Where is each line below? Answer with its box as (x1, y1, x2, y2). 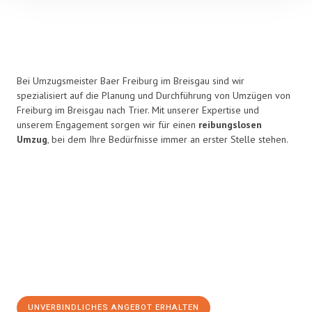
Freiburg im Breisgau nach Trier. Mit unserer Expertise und (17, 104, 259, 116)
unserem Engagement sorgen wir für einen (17, 118, 198, 131)
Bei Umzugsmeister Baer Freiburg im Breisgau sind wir (17, 75, 244, 87)
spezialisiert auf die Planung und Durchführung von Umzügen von (17, 89, 290, 102)
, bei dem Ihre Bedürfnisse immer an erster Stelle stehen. (47, 133, 288, 146)
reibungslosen (198, 118, 262, 131)
